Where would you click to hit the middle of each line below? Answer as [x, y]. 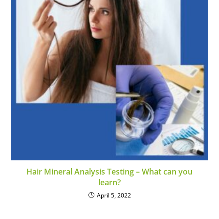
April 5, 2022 [114, 195]
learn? [109, 182]
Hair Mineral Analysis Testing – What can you [109, 171]
